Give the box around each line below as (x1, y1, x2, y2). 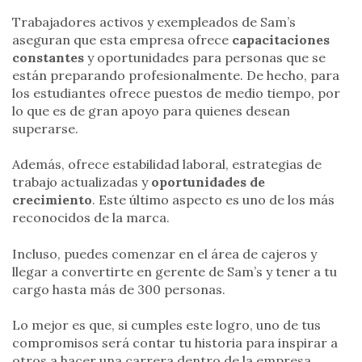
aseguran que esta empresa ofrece (12, 31, 232, 48)
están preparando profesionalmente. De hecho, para (12, 66, 339, 83)
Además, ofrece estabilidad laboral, (12, 156, 232, 173)
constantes (12, 48, 84, 65)
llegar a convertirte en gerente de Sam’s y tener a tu (12, 263, 337, 280)
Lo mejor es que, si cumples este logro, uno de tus (12, 317, 321, 334)
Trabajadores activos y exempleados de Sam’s (12, 13, 296, 30)
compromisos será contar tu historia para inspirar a (12, 335, 338, 351)
